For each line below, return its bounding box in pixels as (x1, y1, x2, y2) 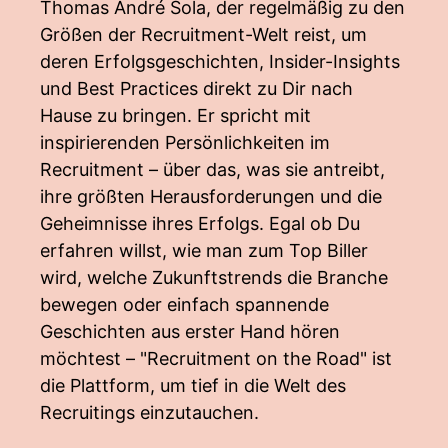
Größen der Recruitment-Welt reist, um (40, 24, 367, 45)
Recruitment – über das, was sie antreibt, (40, 159, 385, 180)
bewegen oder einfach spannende (40, 294, 329, 315)
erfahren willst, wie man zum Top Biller (40, 240, 368, 261)
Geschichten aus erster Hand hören (40, 321, 340, 342)
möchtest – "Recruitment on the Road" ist (40, 348, 392, 369)
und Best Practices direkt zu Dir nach (40, 78, 353, 99)
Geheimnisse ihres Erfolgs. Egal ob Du (40, 213, 360, 234)
